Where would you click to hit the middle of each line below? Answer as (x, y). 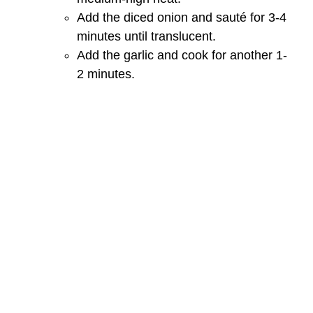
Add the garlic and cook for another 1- (182, 55)
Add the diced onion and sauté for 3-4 (182, 17)
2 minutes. (106, 74)
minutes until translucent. (146, 36)
